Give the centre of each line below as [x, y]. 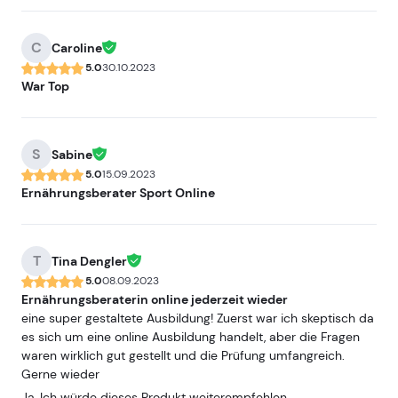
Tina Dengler [89, 261]
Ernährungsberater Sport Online [118, 193]
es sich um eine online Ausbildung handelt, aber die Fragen [191, 337]
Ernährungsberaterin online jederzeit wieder [155, 299]
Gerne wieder [60, 374]
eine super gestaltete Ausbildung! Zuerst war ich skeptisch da [198, 318]
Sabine [72, 155]
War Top [45, 86]
